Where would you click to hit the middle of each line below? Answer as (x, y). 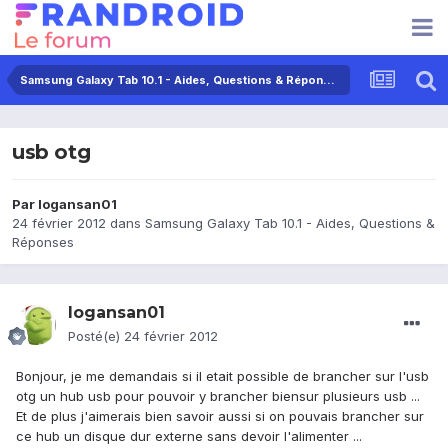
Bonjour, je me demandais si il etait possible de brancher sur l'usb (222, 376)
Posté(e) (96, 336)
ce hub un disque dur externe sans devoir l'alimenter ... (189, 436)
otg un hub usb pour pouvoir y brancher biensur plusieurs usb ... (218, 396)
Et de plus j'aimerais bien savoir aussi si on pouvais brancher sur (220, 416)
